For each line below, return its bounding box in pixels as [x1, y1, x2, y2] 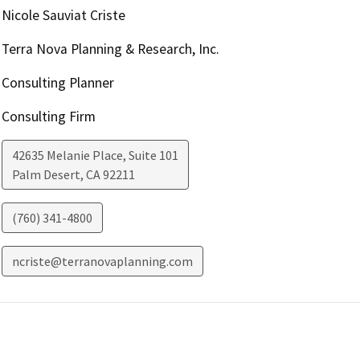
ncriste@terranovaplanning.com [11, 253, 193, 270]
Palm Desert [11, 166, 80, 183]
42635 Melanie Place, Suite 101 [11, 147, 178, 164]
